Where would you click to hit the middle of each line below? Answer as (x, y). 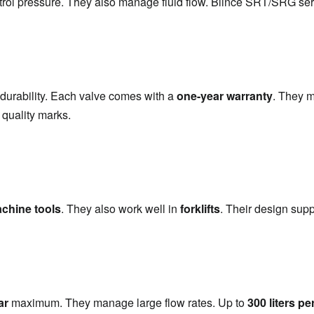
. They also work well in (121, 209)
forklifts (200, 209)
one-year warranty (225, 96)
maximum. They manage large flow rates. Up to (128, 302)
